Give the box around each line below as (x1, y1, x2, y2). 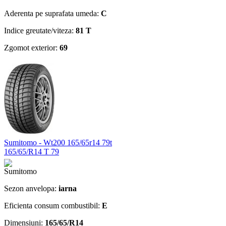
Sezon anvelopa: (4, 184, 59, 193)
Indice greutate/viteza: (4, 26, 76, 35)
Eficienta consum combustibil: (4, 201, 102, 210)
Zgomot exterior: (4, 43, 60, 52)
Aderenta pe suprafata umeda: (4, 9, 101, 18)
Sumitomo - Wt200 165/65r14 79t (4, 138, 112, 147)
